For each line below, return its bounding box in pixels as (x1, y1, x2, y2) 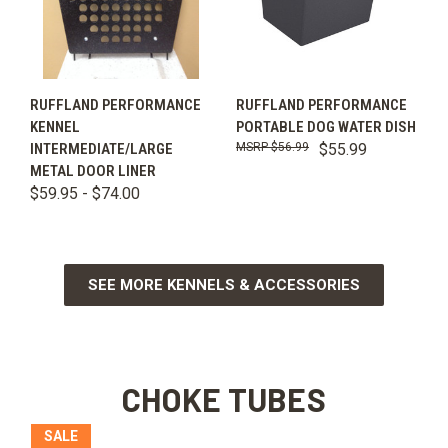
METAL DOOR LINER (30, 162, 156, 181)
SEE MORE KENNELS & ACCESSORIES (88, 276, 360, 295)
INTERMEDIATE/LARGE (30, 140, 173, 159)
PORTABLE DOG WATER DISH (236, 118, 416, 137)
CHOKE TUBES (122, 380, 326, 419)
